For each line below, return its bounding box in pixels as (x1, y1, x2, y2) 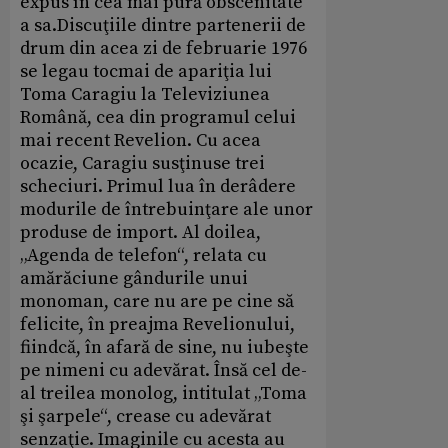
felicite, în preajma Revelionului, (20, 312, 295, 336)
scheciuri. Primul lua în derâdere (20, 174, 296, 198)
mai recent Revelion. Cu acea (20, 128, 261, 152)
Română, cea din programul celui (20, 105, 296, 129)
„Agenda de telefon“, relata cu (20, 243, 267, 267)
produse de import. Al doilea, (20, 220, 261, 244)
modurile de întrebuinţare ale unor (20, 197, 313, 221)
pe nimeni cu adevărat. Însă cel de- (20, 358, 307, 382)
